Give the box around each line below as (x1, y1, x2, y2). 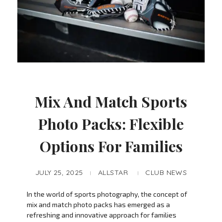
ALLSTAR (98, 168, 128, 177)
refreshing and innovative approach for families (26, 211, 176, 220)
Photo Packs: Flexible (38, 113, 184, 134)
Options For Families (39, 136, 183, 156)
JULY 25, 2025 (35, 168, 83, 177)
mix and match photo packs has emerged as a (26, 200, 170, 209)
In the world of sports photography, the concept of (26, 190, 187, 199)
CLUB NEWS (145, 168, 187, 177)
